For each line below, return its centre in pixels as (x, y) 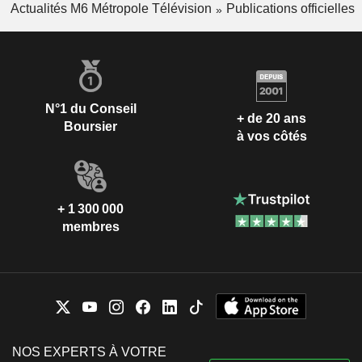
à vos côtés (271, 137)
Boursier (90, 126)
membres (90, 226)
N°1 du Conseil (90, 108)
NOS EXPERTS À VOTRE (89, 351)
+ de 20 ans (271, 119)
